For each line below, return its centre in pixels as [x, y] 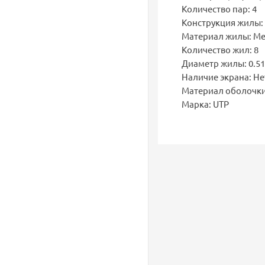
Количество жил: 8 [220, 49]
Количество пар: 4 [219, 8]
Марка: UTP [205, 104]
